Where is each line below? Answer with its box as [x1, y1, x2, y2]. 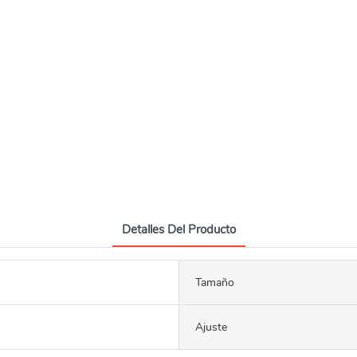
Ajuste [195, 319, 227, 335]
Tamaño [195, 274, 234, 290]
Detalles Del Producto [121, 221, 236, 237]
